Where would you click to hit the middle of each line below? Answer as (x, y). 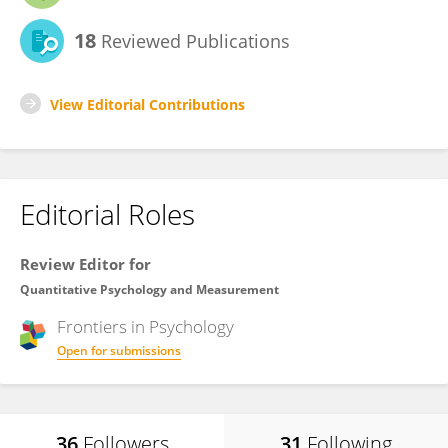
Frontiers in (103, 326)
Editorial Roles (107, 214)
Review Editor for (85, 264)
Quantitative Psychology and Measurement (149, 289)
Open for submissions (119, 350)
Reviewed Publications (193, 41)
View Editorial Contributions (147, 104)
